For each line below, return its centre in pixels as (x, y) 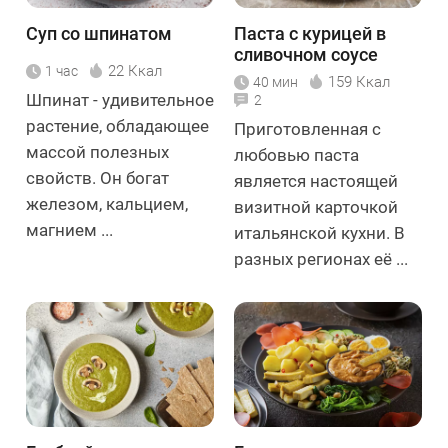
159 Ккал (359, 82)
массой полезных (97, 152)
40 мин (275, 82)
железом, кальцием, (107, 204)
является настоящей (316, 181)
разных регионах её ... (321, 259)
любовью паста (296, 155)
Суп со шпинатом (99, 33)
